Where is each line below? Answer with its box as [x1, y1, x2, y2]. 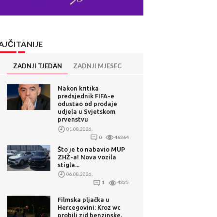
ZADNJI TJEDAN [13, 62, 62, 70]
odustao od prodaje [58, 100, 118, 108]
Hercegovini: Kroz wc [58, 203, 121, 211]
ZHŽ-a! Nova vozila [58, 153, 117, 160]
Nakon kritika [58, 85, 99, 92]
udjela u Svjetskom [58, 108, 116, 115]
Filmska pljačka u [58, 196, 110, 203]
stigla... [58, 161, 80, 168]
